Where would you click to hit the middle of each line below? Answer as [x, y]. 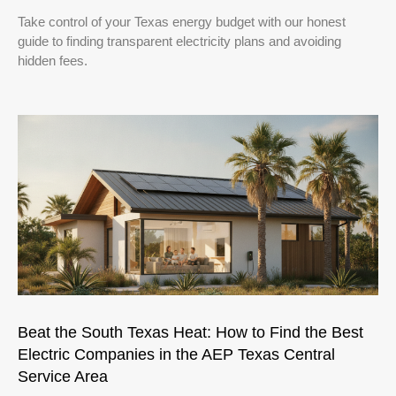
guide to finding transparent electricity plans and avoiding [179, 41]
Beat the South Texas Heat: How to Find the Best [190, 332]
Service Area [63, 376]
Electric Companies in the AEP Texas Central [176, 354]
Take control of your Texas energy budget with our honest [182, 21]
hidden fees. [53, 60]
